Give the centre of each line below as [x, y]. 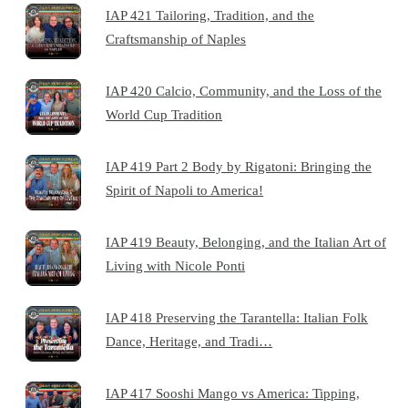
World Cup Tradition [164, 114]
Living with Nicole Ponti [176, 265]
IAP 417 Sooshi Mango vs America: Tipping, [233, 393]
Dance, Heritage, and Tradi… [189, 341]
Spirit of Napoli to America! [185, 189]
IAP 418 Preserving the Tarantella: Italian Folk [237, 317]
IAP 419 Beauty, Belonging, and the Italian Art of [246, 241]
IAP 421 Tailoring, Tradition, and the [210, 15]
